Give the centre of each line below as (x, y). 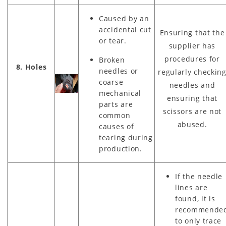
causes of (117, 127)
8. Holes (31, 67)
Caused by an (124, 19)
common (115, 116)
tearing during (126, 138)
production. (121, 149)
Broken (112, 60)
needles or (119, 71)
